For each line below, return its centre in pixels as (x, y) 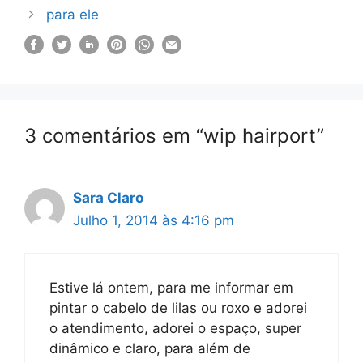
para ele (73, 14)
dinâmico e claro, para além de (150, 348)
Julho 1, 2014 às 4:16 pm (154, 220)
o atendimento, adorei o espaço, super (175, 328)
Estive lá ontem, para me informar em (171, 288)
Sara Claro (108, 197)
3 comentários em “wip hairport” (174, 135)
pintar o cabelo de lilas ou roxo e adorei (178, 308)
